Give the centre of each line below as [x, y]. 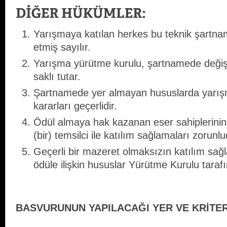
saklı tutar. [57, 77]
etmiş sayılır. [62, 47]
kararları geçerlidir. [75, 106]
